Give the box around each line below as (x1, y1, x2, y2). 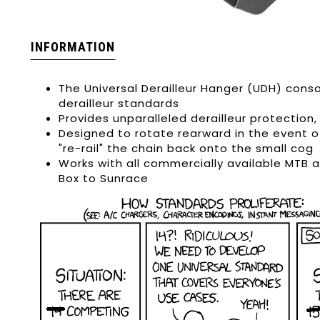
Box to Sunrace (59, 171, 149, 186)
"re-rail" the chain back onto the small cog (59, 141, 314, 156)
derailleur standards (59, 96, 179, 111)
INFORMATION (31, 39, 115, 54)
